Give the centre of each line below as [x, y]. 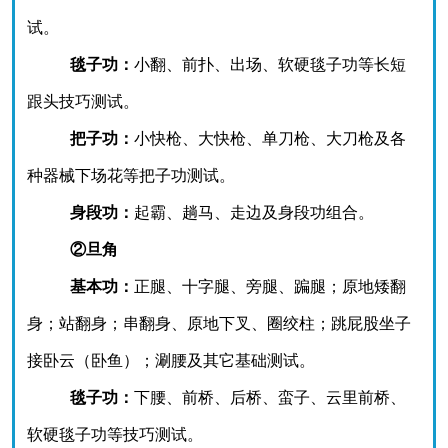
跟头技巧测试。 [83, 101]
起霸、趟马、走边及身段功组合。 [253, 212]
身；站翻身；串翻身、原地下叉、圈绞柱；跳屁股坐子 [219, 323]
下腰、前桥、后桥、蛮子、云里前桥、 [269, 397]
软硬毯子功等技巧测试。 [115, 434]
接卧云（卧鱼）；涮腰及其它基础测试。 [171, 360]
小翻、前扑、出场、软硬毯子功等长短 [269, 64]
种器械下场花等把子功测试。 [131, 175]
